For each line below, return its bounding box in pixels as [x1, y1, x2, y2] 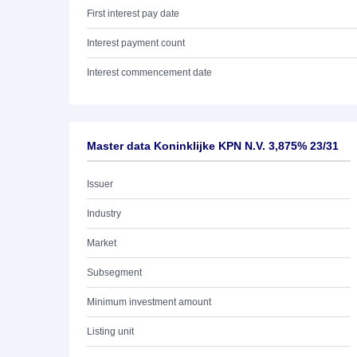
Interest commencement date [87, 67, 212, 78]
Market [87, 237, 116, 249]
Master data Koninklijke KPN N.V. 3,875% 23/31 [87, 139, 339, 152]
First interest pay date [87, 8, 179, 19]
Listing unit [87, 326, 134, 337]
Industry [87, 208, 121, 219]
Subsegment [87, 267, 142, 278]
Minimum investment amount [87, 296, 211, 308]
